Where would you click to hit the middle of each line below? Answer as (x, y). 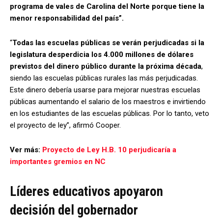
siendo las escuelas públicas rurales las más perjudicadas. (104, 78)
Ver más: (26, 150)
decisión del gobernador (74, 210)
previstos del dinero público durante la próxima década (106, 66)
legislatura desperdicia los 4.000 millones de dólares (102, 54)
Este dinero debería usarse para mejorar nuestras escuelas (105, 90)
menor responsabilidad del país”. (67, 18)
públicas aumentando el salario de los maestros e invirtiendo (108, 101)
